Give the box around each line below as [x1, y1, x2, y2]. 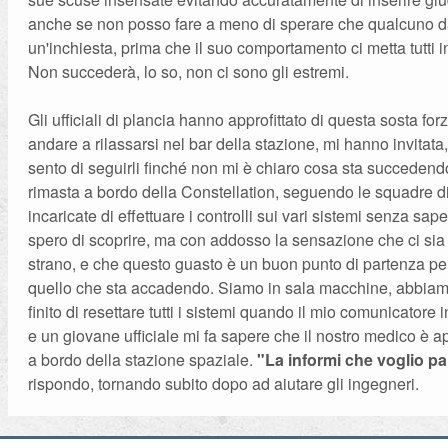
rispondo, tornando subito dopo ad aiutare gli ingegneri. [28, 372, 420, 395]
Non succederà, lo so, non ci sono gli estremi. [28, 60, 350, 83]
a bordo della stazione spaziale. [28, 348, 258, 371]
